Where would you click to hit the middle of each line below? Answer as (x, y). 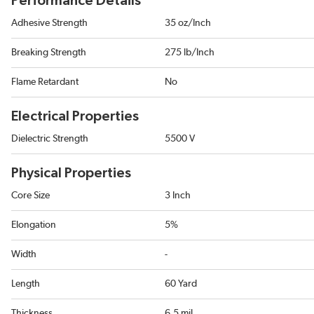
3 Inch (178, 196)
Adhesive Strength (49, 23)
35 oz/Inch (188, 23)
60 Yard (181, 284)
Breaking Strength (49, 53)
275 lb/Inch (190, 53)
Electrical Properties (75, 116)
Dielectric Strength (50, 139)
